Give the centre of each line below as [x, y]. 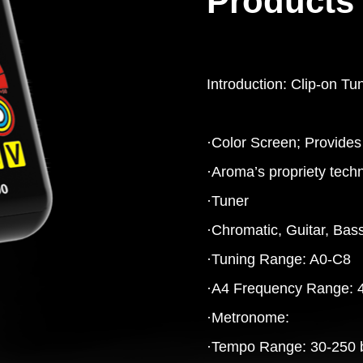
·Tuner [228, 201]
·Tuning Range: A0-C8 [279, 259]
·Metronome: [248, 318]
